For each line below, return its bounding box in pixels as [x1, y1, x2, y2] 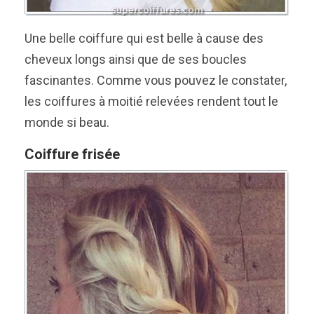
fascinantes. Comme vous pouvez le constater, [25, 73, 287, 88]
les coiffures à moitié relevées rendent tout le [25, 94, 278, 109]
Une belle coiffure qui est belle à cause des [25, 31, 264, 46]
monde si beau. [25, 115, 109, 130]
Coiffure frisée [25, 146, 120, 163]
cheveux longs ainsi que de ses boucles [25, 52, 247, 67]
